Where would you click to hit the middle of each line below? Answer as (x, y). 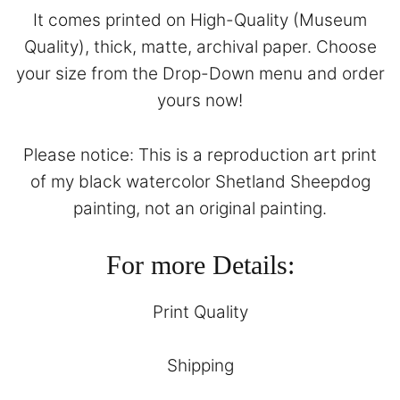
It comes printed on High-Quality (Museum (200, 21)
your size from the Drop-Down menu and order (200, 74)
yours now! (200, 101)
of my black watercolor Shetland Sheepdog (200, 181)
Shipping (200, 366)
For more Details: (200, 265)
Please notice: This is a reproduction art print (200, 154)
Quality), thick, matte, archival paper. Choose (200, 47)
